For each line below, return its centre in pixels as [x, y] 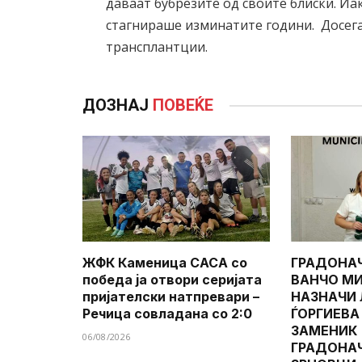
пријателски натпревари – [171, 296]
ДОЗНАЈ [118, 105]
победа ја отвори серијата [172, 279]
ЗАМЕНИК [324, 330]
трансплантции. [157, 47]
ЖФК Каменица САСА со [165, 262]
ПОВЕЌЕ [183, 105]
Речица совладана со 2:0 [167, 313]
